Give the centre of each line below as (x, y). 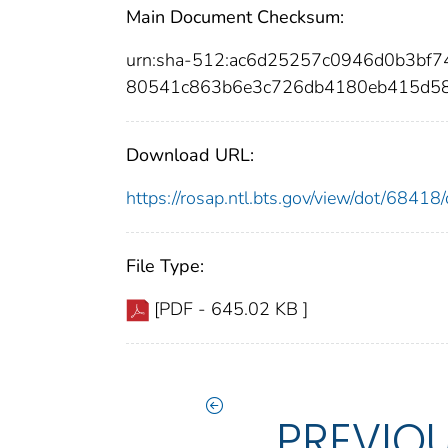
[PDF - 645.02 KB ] (231, 308)
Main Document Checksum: (235, 16)
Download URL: (190, 154)
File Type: (165, 265)
